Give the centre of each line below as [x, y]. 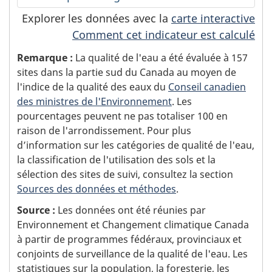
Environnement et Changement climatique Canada [133, 225]
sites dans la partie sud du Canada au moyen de [127, 72]
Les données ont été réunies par [131, 210]
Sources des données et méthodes [97, 189]
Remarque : [45, 57]
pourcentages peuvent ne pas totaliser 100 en [122, 116]
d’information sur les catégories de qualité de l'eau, [136, 145]
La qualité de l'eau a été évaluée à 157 [160, 57]
